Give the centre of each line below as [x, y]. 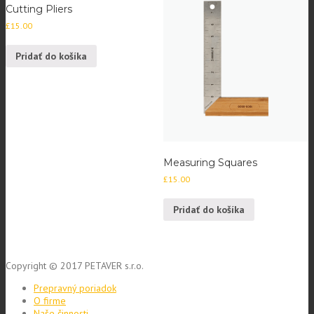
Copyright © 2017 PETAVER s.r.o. [75, 266]
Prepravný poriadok [75, 288]
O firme [50, 301]
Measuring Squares [210, 163]
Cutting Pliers [39, 9]
